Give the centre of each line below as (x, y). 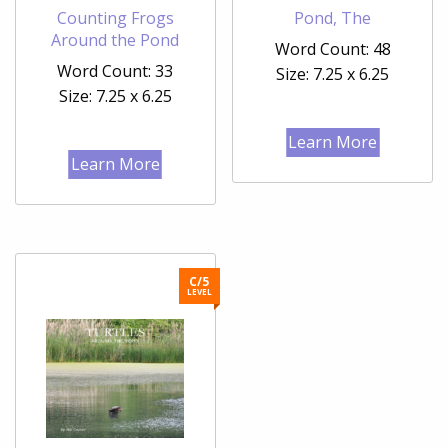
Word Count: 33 (115, 70)
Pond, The (333, 17)
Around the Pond (115, 39)
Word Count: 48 (332, 48)
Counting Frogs (115, 17)
